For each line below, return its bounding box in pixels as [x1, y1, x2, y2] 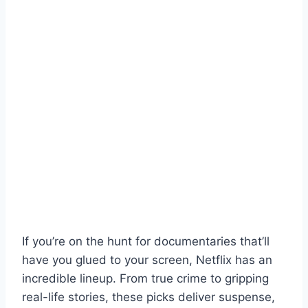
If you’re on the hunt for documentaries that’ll [22, 234, 269, 248]
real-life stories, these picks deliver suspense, [22, 289, 275, 304]
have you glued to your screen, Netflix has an [22, 252, 272, 267]
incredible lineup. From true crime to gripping [22, 271, 269, 285]
